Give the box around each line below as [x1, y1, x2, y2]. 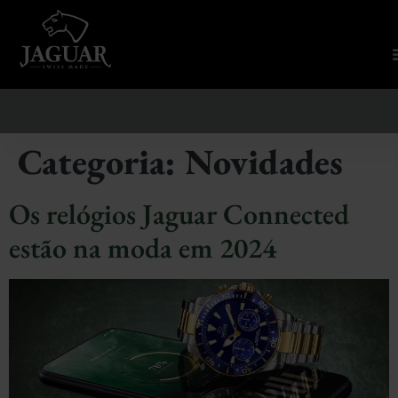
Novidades [185, 139, 343, 185]
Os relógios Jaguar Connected [9, 195, 349, 233]
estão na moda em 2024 [9, 229, 276, 267]
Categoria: [18, 139, 185, 185]
